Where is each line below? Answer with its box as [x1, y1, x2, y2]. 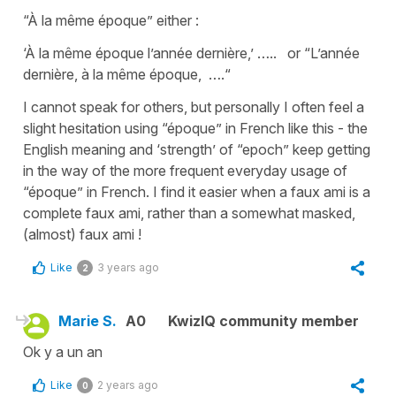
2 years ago [97, 378, 158, 392]
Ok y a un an [23, 343, 103, 362]
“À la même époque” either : [23, 11, 199, 30]
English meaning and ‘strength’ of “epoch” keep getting [23, 141, 370, 159]
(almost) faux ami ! [23, 225, 141, 244]
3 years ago [97, 261, 159, 275]
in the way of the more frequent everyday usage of [23, 162, 347, 180]
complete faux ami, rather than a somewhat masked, [23, 204, 355, 223]
